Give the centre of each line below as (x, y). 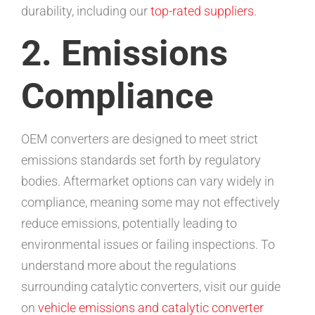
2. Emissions (124, 53)
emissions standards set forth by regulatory (141, 160)
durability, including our (86, 11)
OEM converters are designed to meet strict (140, 139)
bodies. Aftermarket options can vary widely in (148, 181)
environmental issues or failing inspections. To (148, 245)
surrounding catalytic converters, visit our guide (151, 287)
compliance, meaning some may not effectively (150, 202)
